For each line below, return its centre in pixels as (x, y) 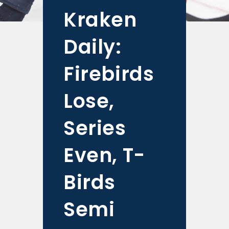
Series (95, 128)
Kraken (100, 20)
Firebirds (109, 74)
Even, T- (104, 155)
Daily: (93, 47)
